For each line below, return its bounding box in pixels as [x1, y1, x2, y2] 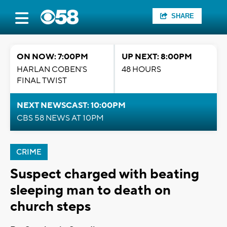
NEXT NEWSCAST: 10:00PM [17, 100, 126, 110]
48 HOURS [122, 64, 161, 74]
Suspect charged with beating [10, 165, 199, 183]
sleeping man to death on [10, 181, 171, 199]
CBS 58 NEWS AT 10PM [17, 113, 104, 123]
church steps [10, 198, 91, 215]
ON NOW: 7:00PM [17, 52, 88, 62]
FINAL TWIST [17, 75, 67, 86]
